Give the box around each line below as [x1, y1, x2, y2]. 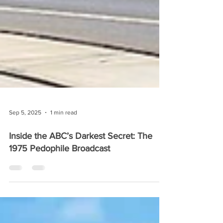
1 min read [50, 125, 77, 132]
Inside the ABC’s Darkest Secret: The [9, 147, 152, 157]
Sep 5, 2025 [9, 125, 41, 132]
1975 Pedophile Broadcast [9, 160, 110, 170]
